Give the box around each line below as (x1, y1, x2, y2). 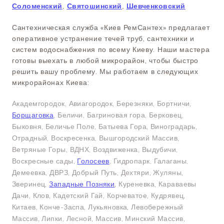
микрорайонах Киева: (12, 77, 89, 87)
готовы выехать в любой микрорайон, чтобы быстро (12, 55, 198, 65)
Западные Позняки (49, 179, 115, 188)
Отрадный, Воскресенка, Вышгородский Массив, (12, 133, 179, 142)
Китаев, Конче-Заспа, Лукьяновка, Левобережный (12, 202, 183, 211)
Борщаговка (12, 110, 54, 119)
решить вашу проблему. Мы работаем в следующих (12, 66, 198, 76)
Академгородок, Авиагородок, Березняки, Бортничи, (12, 98, 191, 108)
